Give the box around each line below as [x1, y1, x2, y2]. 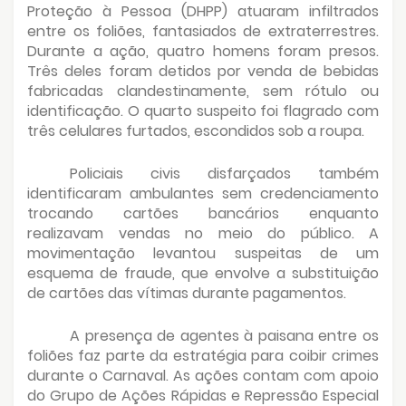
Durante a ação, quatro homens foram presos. [27, 40, 379, 62]
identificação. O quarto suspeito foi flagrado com [27, 100, 379, 121]
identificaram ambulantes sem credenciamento [27, 182, 379, 204]
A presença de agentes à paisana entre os [70, 324, 379, 346]
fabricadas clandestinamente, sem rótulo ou [27, 80, 379, 101]
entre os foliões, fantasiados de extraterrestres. [27, 20, 379, 42]
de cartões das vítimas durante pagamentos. [27, 282, 346, 304]
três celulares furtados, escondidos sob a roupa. [27, 120, 364, 141]
